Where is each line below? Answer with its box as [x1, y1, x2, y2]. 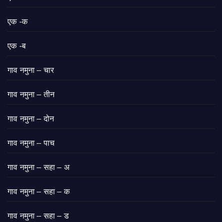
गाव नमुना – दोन [7, 114, 55, 123]
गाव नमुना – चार [7, 66, 55, 75]
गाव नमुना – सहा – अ [7, 163, 69, 172]
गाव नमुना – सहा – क [7, 187, 70, 196]
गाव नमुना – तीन [7, 90, 55, 99]
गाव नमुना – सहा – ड [7, 212, 69, 221]
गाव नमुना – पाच [7, 139, 55, 148]
